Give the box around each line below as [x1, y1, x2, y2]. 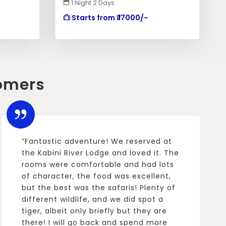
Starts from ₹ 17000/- [70, 13, 148, 23]
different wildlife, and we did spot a [21, 194, 163, 204]
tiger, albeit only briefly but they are [21, 206, 167, 216]
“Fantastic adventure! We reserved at [21, 136, 172, 146]
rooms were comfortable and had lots [21, 159, 174, 169]
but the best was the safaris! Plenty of [21, 183, 176, 193]
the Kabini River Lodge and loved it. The [21, 148, 179, 158]
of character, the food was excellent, [21, 171, 171, 181]
